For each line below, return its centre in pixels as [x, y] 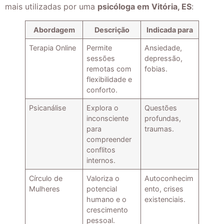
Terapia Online [53, 48]
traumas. [159, 129]
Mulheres [45, 189]
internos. [101, 160]
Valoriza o [103, 178]
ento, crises [164, 189]
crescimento [107, 210]
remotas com [109, 69]
